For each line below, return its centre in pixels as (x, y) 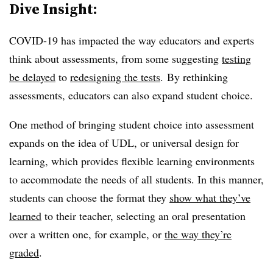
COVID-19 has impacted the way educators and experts (132, 40)
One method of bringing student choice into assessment (132, 124)
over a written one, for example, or (87, 234)
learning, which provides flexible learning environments (132, 161)
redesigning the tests (115, 76)
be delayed (32, 76)
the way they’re (198, 234)
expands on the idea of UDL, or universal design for (124, 142)
